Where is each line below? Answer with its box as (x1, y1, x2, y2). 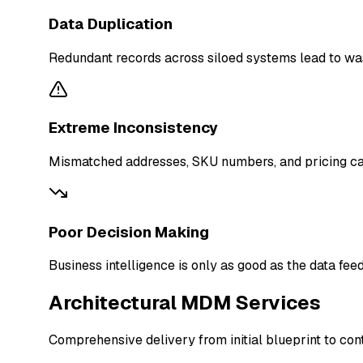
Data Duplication (49, 13, 173, 34)
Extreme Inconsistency (49, 117, 219, 139)
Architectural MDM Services (49, 290, 322, 316)
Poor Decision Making (49, 221, 210, 242)
